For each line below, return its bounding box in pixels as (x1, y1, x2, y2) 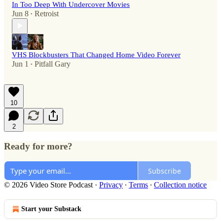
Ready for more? (4, 141, 73, 151)
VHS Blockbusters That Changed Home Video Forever (12, 50, 181, 59)
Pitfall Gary (35, 59, 71, 68)
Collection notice (154, 181, 207, 189)
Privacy (99, 181, 123, 189)
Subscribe (148, 166, 181, 176)
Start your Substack (21, 205, 81, 213)
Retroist (35, 9, 59, 18)
